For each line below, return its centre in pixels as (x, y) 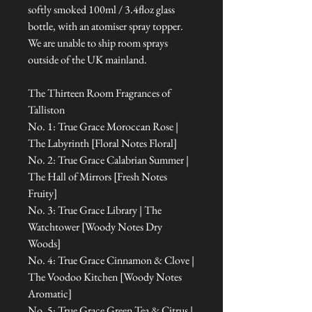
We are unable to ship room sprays (98, 43)
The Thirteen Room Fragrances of (99, 93)
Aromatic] (50, 294)
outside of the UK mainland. (87, 60)
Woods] (44, 244)
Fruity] (42, 194)
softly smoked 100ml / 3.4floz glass (101, 10)
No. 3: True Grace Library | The (95, 210)
